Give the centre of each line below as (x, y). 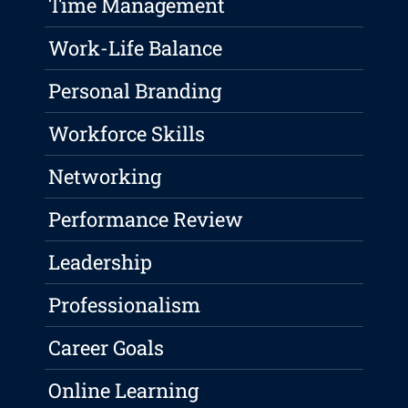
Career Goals (107, 348)
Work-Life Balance (136, 48)
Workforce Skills (127, 134)
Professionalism (125, 305)
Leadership (101, 262)
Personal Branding (135, 91)
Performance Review (146, 219)
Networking (105, 177)
